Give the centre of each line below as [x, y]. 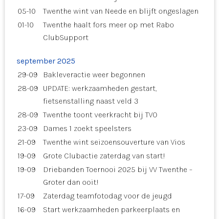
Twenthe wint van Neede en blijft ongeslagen [121, 11]
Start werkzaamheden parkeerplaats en [111, 209]
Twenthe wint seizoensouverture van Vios [114, 142]
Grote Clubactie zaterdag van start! [104, 155]
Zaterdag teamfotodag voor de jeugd [108, 196]
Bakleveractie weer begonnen [94, 74]
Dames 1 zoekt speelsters [87, 128]
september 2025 [46, 61]
